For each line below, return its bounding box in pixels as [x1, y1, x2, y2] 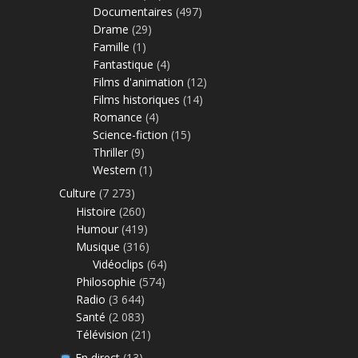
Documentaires [93, 3, 173, 19]
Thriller [93, 144, 128, 160]
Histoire [76, 203, 116, 219]
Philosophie [76, 273, 136, 289]
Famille [93, 38, 129, 54]
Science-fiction [93, 126, 168, 142]
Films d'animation [93, 74, 184, 89]
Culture [59, 185, 96, 201]
